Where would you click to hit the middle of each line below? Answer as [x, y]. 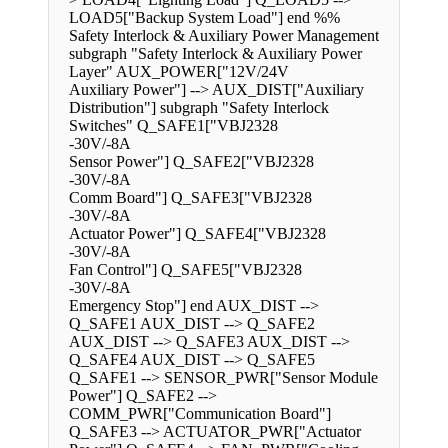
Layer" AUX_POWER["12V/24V [179, 72]
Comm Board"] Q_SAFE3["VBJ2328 [190, 198]
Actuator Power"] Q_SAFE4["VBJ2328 [197, 234]
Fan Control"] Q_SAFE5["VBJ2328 [185, 270]
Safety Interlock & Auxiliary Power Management [224, 36]
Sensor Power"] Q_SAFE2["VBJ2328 [191, 162]
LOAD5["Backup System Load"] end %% [204, 18]
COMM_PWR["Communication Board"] [200, 414]
